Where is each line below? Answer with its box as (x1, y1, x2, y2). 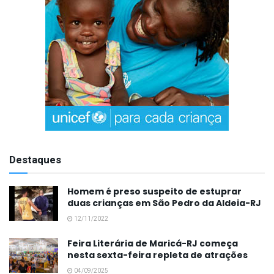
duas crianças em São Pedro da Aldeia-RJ (67, 197, 261, 210)
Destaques (9, 152, 61, 168)
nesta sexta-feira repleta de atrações (67, 249, 248, 262)
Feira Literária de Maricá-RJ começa (67, 237, 238, 250)
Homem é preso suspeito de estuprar (67, 185, 242, 198)
